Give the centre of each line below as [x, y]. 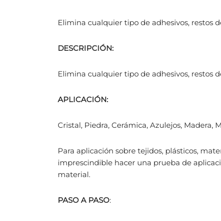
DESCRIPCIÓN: [86, 48]
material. [74, 175]
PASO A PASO [84, 200]
